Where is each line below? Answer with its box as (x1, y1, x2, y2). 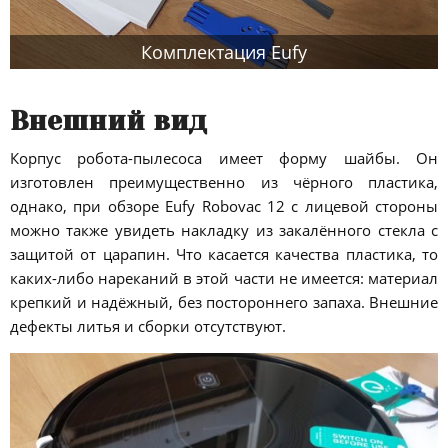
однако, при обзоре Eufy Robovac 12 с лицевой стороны (10, 196, 438, 217)
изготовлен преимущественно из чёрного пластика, (10, 172, 438, 193)
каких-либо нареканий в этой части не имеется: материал (10, 268, 438, 289)
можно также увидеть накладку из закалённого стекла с (10, 220, 438, 241)
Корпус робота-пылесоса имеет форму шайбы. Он (10, 148, 438, 169)
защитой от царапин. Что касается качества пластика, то (10, 244, 438, 265)
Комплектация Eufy (141, 39, 307, 64)
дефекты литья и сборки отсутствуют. (10, 316, 286, 337)
